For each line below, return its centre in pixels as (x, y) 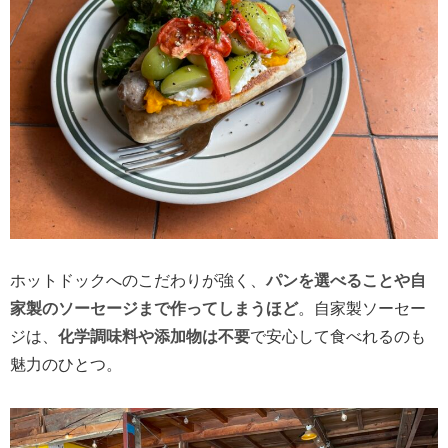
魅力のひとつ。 (66, 365)
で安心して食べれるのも (338, 337)
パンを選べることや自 (346, 281)
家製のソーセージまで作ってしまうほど (154, 309)
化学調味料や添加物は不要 (154, 337)
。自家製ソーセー (362, 309)
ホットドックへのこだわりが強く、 (138, 281)
